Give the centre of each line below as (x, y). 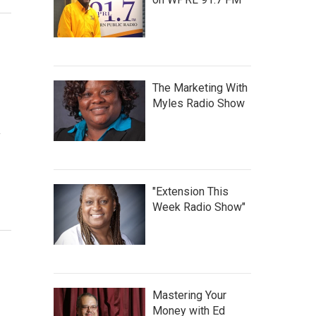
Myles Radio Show (199, 103)
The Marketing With (200, 88)
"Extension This (190, 192)
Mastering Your (189, 295)
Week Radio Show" (199, 207)
